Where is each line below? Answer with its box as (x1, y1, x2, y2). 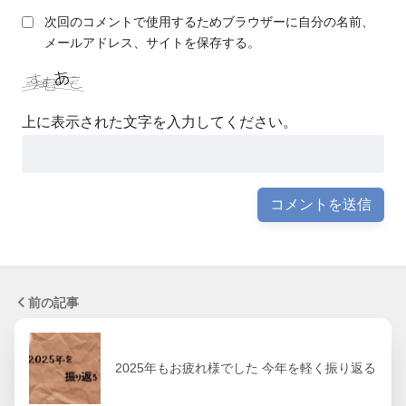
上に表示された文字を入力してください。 (22, 114, 297, 130)
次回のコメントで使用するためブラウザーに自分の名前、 (44, 14, 374, 30)
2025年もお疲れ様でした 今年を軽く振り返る (115, 360, 376, 375)
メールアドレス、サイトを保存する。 (44, 35, 260, 51)
